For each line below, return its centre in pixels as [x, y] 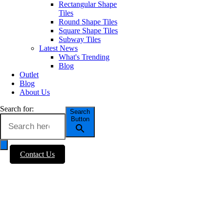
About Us [35, 92]
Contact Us [37, 154]
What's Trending [84, 57]
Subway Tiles [80, 39]
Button [80, 119]
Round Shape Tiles [88, 22]
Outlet [29, 74]
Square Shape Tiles [88, 30]
